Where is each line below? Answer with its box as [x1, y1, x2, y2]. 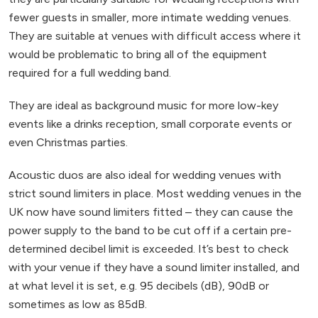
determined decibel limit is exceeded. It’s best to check [9, 241, 288, 256]
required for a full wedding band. [9, 65, 171, 79]
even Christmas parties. [9, 135, 128, 149]
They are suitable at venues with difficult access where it [9, 28, 301, 43]
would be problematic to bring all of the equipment [9, 47, 267, 61]
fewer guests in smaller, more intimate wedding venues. [9, 10, 291, 24]
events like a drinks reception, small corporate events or [9, 116, 292, 131]
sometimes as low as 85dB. [9, 297, 147, 311]
